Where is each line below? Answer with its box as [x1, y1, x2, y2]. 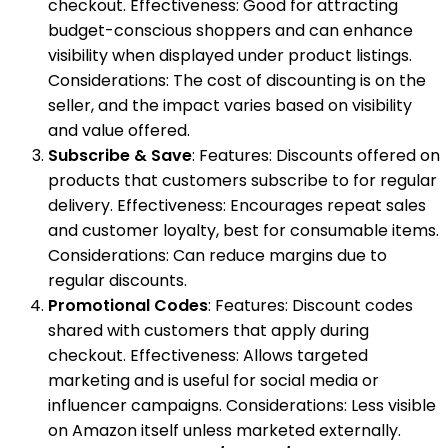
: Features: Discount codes [208, 293, 413, 317]
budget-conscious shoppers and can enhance [48, 18, 413, 42]
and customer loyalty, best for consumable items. [48, 218, 439, 242]
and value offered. [48, 118, 190, 142]
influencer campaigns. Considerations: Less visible [48, 393, 436, 417]
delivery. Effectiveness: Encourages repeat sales [48, 193, 426, 217]
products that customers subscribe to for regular [48, 168, 437, 192]
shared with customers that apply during [48, 318, 369, 342]
